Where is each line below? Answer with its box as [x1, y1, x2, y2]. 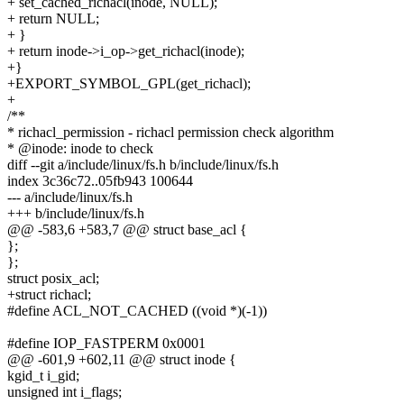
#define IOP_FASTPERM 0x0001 [7, 335, 206, 352]
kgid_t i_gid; [7, 368, 79, 384]
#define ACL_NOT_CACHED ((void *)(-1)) [7, 303, 267, 319]
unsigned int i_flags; [7, 384, 122, 400]
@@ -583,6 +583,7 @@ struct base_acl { [7, 222, 247, 238]
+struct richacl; [7, 287, 91, 303]
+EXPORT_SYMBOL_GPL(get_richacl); [7, 76, 251, 92]
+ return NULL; [7, 11, 99, 27]
